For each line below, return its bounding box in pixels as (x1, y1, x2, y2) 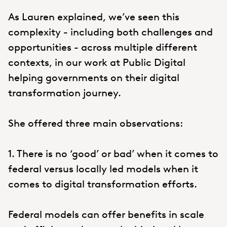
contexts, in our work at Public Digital (8, 56, 185, 68)
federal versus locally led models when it (8, 162, 198, 175)
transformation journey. (8, 86, 121, 99)
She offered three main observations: (8, 117, 183, 129)
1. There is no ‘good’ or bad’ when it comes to (8, 147, 218, 160)
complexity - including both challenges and (8, 25, 213, 38)
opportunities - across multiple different (8, 41, 197, 53)
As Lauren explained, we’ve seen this (8, 10, 179, 23)
